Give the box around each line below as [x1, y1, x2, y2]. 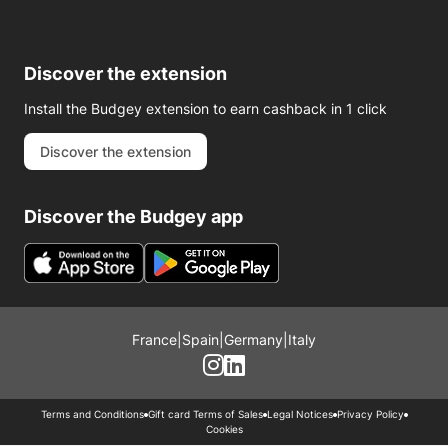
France [132, 331, 177, 348]
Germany [224, 331, 283, 348]
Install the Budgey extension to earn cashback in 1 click [24, 100, 387, 117]
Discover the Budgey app [24, 206, 243, 227]
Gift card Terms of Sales [147, 408, 263, 420]
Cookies [205, 423, 243, 435]
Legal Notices [266, 408, 333, 420]
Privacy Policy [336, 408, 404, 420]
